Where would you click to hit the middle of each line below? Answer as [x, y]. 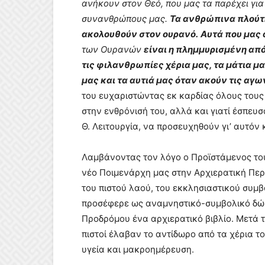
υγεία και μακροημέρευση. [138, 249]
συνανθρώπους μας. [126, 19]
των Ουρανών [113, 49]
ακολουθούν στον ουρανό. [140, 34]
